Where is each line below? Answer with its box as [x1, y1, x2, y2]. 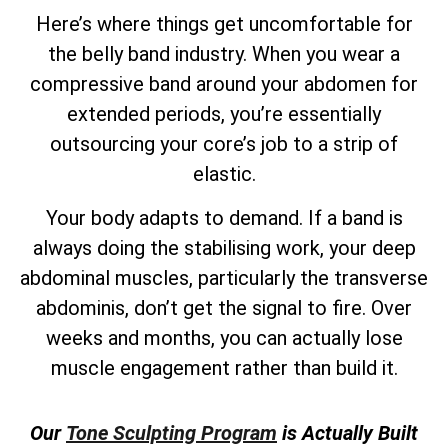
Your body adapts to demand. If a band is [45, 206, 403, 231]
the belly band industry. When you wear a [48, 41, 400, 66]
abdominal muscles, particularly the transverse [20, 266, 428, 291]
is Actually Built [277, 420, 418, 445]
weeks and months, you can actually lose [45, 326, 403, 351]
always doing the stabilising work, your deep [32, 236, 416, 261]
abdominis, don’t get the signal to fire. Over [36, 296, 412, 321]
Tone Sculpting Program [66, 420, 277, 445]
